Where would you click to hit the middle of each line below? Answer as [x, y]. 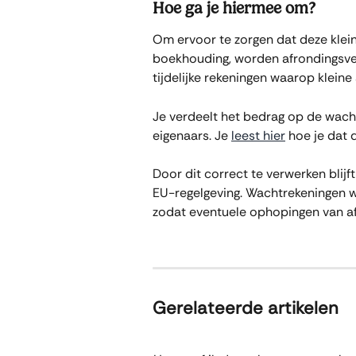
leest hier [258, 135]
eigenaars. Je [192, 135]
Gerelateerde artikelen [246, 308]
